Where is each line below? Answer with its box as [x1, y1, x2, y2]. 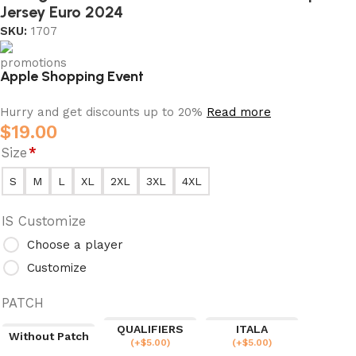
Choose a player [27, 237, 123, 252]
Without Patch [8, 329, 89, 342]
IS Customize [2, 213, 86, 229]
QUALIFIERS [117, 323, 184, 335]
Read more [207, 104, 271, 119]
